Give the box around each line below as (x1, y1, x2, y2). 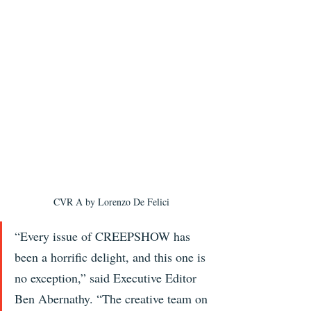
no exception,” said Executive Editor (15, 269, 200, 286)
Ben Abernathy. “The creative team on (15, 289, 211, 307)
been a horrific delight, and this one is (15, 248, 209, 265)
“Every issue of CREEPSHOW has (15, 227, 194, 244)
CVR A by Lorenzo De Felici (53, 194, 169, 208)
